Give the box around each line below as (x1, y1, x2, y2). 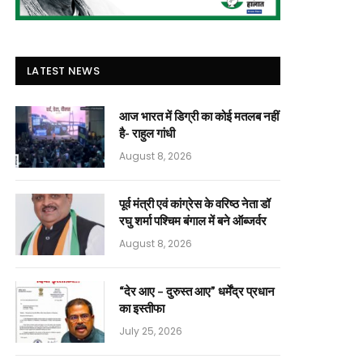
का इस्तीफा (119, 300, 164, 315)
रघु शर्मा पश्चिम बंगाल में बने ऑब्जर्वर (119, 212, 267, 228)
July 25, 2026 (119, 323, 182, 338)
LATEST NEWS (27, 62, 100, 79)
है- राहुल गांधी (119, 125, 175, 140)
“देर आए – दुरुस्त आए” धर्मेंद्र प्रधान (119, 283, 275, 298)
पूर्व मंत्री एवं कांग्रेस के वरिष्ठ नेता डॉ (119, 195, 270, 211)
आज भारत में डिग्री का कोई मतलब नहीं (119, 108, 279, 123)
